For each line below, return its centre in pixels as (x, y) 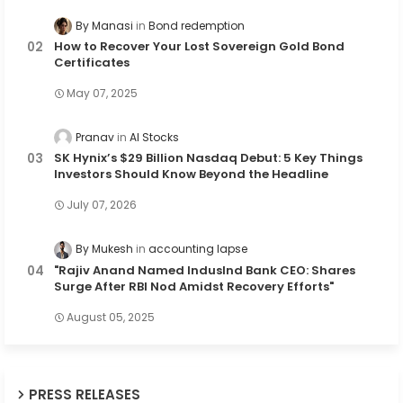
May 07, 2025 (102, 94)
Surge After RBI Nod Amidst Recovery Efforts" (194, 286)
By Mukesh (104, 249)
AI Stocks (154, 138)
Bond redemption (197, 26)
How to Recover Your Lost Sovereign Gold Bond (199, 47)
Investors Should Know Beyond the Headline (191, 175)
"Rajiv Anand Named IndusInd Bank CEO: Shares (205, 270)
